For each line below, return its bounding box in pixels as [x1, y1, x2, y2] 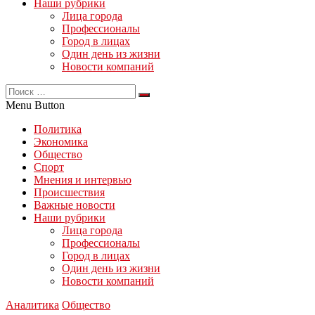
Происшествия [34, 186, 105, 198]
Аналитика [6, 299, 59, 311]
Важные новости [34, 199, 115, 211]
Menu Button [6, 99, 65, 111]
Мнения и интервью [34, 174, 131, 186]
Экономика [34, 136, 88, 148]
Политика [34, 123, 82, 135]
